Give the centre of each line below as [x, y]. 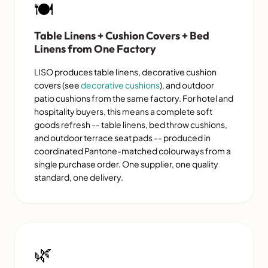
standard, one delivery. [79, 177]
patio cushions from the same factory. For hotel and [134, 98]
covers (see [57, 85]
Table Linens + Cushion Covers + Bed [122, 36]
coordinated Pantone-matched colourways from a [133, 151]
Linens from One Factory [95, 49]
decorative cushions [120, 85]
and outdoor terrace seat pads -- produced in [122, 138]
